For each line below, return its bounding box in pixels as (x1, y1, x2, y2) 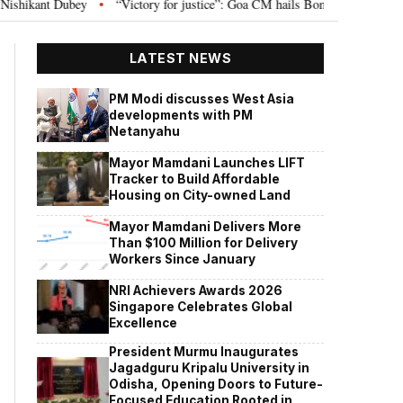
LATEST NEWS (129, 50, 232, 67)
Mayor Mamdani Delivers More (109, 219, 302, 234)
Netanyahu (109, 123, 181, 139)
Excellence (109, 315, 178, 330)
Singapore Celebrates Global (109, 299, 293, 314)
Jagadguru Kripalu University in (109, 360, 310, 375)
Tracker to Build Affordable (109, 171, 281, 186)
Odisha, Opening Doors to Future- (109, 376, 324, 391)
